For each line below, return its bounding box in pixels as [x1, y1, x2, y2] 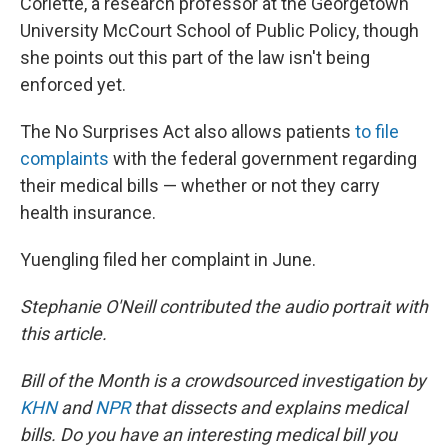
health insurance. [20, 202, 156, 223]
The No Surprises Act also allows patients [20, 121, 355, 142]
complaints [20, 148, 109, 169]
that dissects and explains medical [130, 397, 407, 418]
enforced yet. [20, 74, 126, 95]
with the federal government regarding [109, 148, 417, 169]
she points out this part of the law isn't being [20, 47, 370, 68]
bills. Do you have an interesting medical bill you [20, 424, 397, 445]
